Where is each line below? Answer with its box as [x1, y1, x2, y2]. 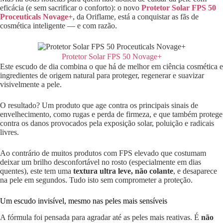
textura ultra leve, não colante [73, 167, 173, 175]
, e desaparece [173, 167, 217, 175]
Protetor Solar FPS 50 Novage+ [61, 52, 162, 61]
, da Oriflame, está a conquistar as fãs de [73, 12, 199, 21]
